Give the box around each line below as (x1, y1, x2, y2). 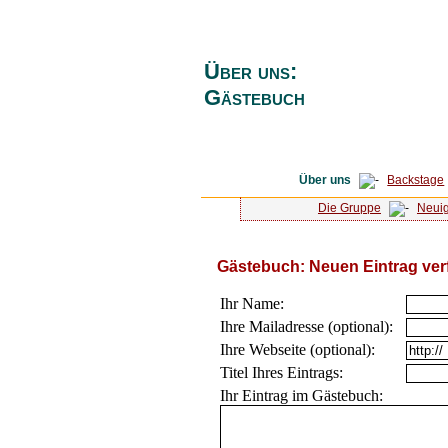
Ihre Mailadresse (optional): (219, 318, 393, 335)
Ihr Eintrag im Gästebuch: (219, 387, 383, 404)
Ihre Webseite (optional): (219, 341, 375, 358)
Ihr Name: (219, 295, 284, 312)
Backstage (387, 173, 445, 187)
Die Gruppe (317, 201, 381, 215)
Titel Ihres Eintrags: (219, 364, 343, 381)
